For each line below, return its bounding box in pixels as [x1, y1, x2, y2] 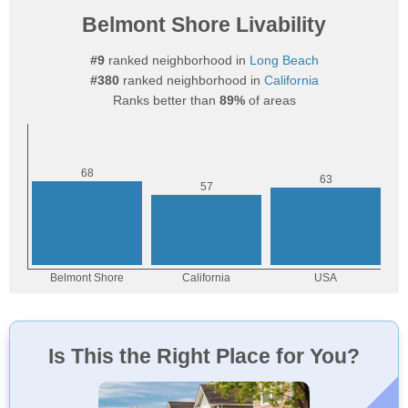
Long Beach [249, 53, 319, 67]
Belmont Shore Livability [82, 13, 326, 36]
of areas [244, 93, 296, 107]
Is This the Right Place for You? [48, 344, 360, 368]
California [263, 73, 319, 87]
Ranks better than [112, 93, 219, 107]
